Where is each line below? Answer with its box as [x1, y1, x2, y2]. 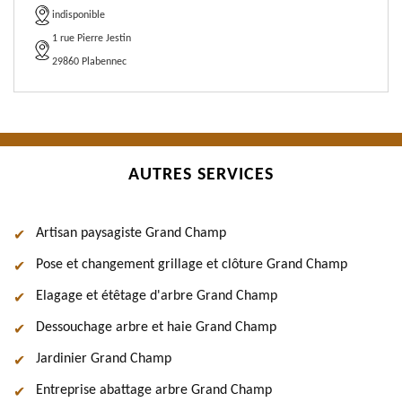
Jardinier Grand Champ [36, 352, 171, 366]
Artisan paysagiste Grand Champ [36, 226, 226, 240]
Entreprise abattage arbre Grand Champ [36, 383, 272, 398]
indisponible [52, 10, 105, 21]
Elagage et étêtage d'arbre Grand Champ [36, 289, 277, 303]
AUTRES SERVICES [128, 166, 274, 184]
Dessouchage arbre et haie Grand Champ [36, 320, 276, 335]
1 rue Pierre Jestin [52, 33, 131, 44]
